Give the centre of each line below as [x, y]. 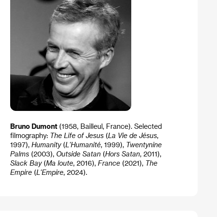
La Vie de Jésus [132, 136]
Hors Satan [122, 154]
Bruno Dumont [33, 126]
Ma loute [59, 163]
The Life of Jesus [77, 136]
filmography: [30, 136]
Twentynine [144, 145]
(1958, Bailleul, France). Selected [109, 126]
